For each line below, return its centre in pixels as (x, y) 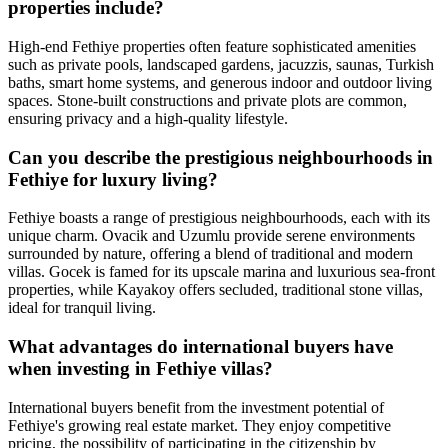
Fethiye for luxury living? (113, 179)
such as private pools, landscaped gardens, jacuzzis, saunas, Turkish (221, 64)
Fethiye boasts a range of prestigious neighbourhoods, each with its (219, 218)
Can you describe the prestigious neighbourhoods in (220, 157)
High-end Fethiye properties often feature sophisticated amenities (212, 46)
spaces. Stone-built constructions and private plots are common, (207, 100)
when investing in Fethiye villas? (140, 369)
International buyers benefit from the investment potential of (196, 407)
